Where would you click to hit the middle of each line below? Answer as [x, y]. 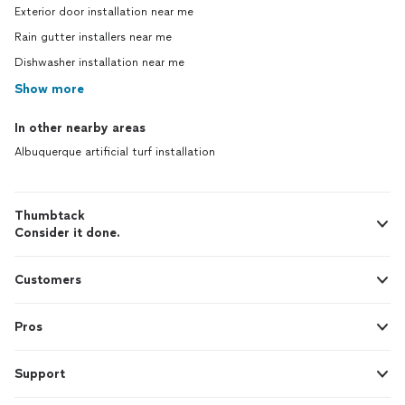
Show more [49, 89]
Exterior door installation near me [104, 12]
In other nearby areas [80, 128]
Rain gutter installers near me [93, 37]
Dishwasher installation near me [99, 62]
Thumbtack [50, 216]
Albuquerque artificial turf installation [115, 152]
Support [40, 374]
